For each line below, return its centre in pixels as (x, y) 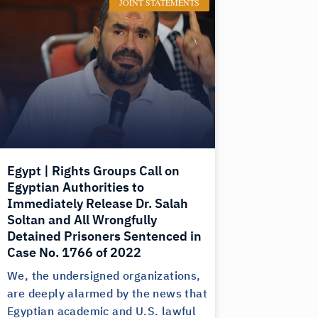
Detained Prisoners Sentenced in (104, 236)
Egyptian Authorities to (76, 187)
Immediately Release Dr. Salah (98, 204)
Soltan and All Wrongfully (82, 220)
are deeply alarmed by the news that (107, 294)
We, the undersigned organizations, (104, 276)
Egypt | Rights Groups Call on (93, 171)
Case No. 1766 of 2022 (74, 253)
